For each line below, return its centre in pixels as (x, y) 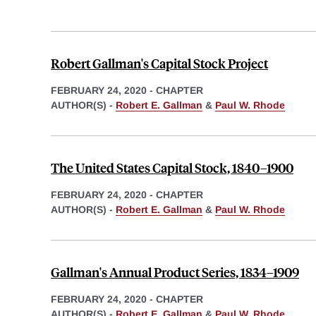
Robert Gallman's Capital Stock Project (159, 63)
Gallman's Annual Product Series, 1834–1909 (175, 272)
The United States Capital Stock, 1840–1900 (172, 168)
